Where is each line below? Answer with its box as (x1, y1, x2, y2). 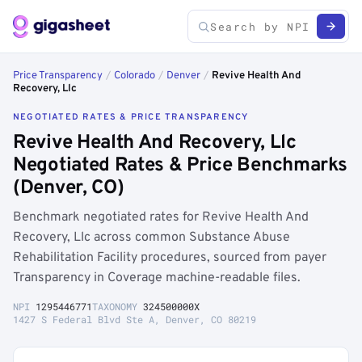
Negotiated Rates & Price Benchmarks (13, 154, 347, 178)
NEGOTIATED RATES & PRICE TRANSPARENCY (13, 112, 249, 123)
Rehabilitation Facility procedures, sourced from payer (13, 250, 326, 266)
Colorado (114, 69, 155, 82)
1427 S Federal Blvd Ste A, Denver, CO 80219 (13, 313, 256, 326)
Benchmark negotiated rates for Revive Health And (13, 209, 309, 225)
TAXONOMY (92, 300, 143, 313)
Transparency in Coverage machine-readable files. (13, 270, 301, 286)
